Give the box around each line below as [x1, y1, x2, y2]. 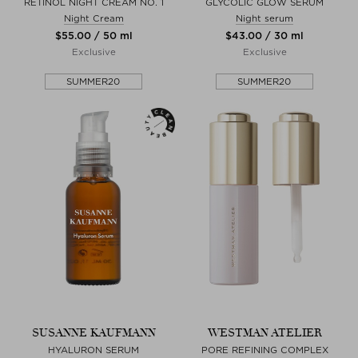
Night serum [236, 12, 293, 24]
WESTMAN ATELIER [207, 325, 322, 340]
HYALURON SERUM [48, 344, 139, 356]
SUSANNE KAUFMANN [31, 325, 156, 340]
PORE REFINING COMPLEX [201, 344, 328, 356]
